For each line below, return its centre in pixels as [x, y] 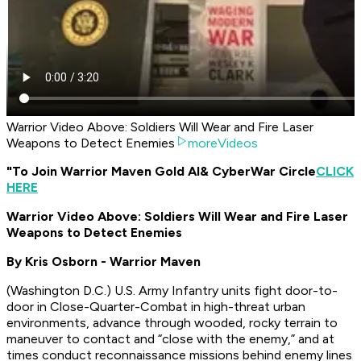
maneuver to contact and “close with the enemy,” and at [170, 339]
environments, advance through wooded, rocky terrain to [172, 323]
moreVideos [223, 143]
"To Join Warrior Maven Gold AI [103, 172]
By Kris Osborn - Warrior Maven [104, 262]
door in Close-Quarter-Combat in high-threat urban [156, 307]
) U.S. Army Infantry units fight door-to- [222, 291]
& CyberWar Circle [258, 172]
